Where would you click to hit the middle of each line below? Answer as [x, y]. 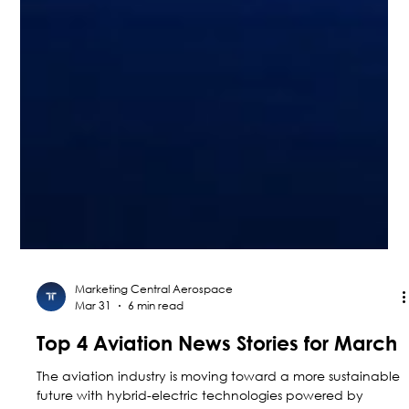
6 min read [156, 342]
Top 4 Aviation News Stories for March [217, 380]
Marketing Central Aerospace [154, 326]
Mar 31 [94, 342]
